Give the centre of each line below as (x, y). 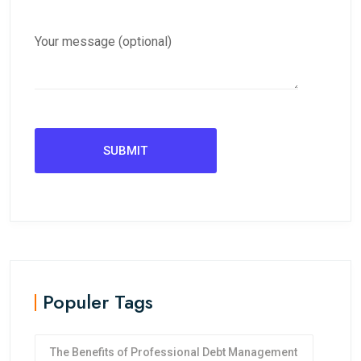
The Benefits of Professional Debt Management (174, 352)
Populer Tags (98, 302)
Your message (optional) (103, 41)
